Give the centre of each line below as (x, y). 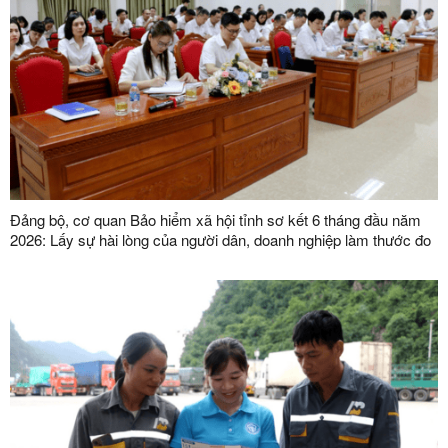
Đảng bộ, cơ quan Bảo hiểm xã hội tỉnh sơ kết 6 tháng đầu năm (215, 219)
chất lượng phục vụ (72, 259)
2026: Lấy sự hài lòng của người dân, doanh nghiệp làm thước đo (220, 239)
